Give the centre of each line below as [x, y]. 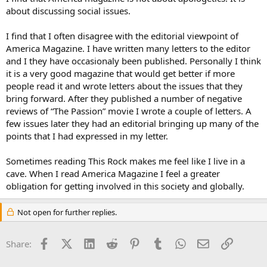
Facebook [69, 242]
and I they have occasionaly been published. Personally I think [133, 60]
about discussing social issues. [68, 10]
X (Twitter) [93, 242]
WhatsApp [207, 242]
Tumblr [178, 242]
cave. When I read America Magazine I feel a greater [113, 173]
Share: [19, 243]
